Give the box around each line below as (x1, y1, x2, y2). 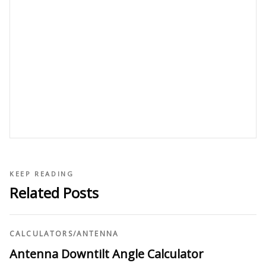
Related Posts (9, 182, 99, 202)
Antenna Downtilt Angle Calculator (9, 245, 204, 262)
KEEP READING (9, 169, 74, 178)
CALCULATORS (9, 228, 73, 239)
